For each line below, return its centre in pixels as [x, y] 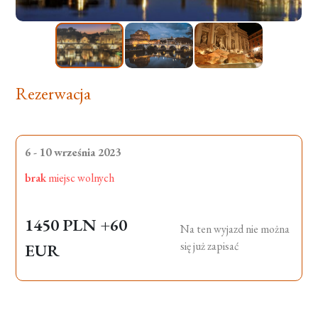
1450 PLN [63, 225]
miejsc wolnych [81, 178]
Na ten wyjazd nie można [235, 229]
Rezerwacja [54, 93]
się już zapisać [210, 246]
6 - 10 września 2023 [73, 152]
